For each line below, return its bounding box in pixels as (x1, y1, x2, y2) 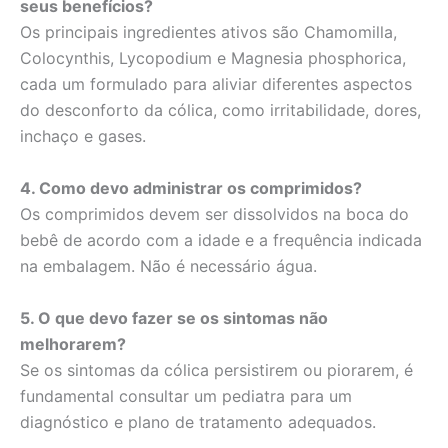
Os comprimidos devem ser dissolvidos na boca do (20, 204, 409, 224)
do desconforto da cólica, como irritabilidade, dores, (20, 100, 421, 121)
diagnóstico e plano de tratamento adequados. (20, 411, 376, 432)
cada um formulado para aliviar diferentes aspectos (20, 74, 412, 95)
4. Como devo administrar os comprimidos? (20, 178, 362, 198)
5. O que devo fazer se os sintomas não (20, 307, 328, 328)
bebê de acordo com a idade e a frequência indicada (20, 230, 422, 250)
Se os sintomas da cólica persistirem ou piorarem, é (20, 359, 413, 380)
